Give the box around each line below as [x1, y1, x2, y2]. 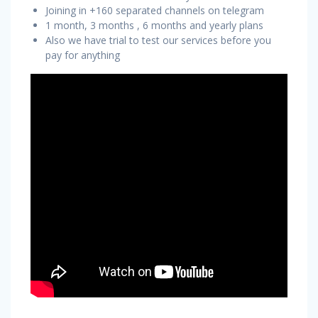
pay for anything [45, 48, 120, 62]
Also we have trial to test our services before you [45, 33, 271, 47]
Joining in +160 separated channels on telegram [45, 3, 264, 17]
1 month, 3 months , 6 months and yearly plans [45, 18, 263, 32]
